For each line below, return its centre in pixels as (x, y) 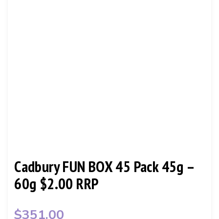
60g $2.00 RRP (56, 184)
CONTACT (33, 18)
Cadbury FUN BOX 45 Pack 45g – (104, 167)
